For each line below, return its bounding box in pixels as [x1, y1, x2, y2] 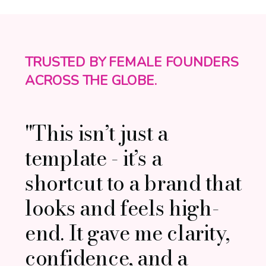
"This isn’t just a [25, 117, 168, 149]
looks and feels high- [25, 192, 219, 224]
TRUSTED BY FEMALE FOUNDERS [25, 53, 239, 72]
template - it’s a [25, 142, 162, 174]
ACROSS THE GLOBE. [25, 71, 157, 90]
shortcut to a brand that [25, 167, 241, 199]
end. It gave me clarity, [25, 217, 230, 249]
